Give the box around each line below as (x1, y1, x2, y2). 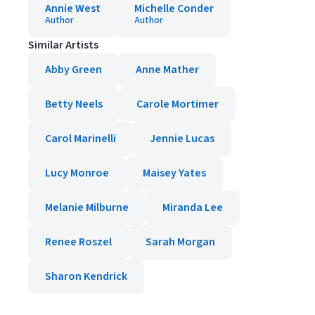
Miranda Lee (162, 200, 223, 215)
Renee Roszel (45, 234, 112, 250)
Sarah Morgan (146, 234, 215, 250)
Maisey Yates (143, 165, 206, 181)
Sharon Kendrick (45, 269, 127, 284)
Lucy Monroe (45, 165, 109, 181)
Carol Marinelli (45, 131, 116, 146)
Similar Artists (28, 37, 98, 53)
